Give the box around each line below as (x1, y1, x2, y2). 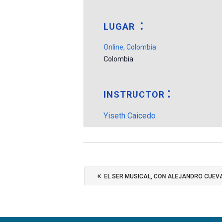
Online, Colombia (104, 43, 157, 51)
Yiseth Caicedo (104, 111, 156, 121)
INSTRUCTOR (104, 89, 165, 100)
